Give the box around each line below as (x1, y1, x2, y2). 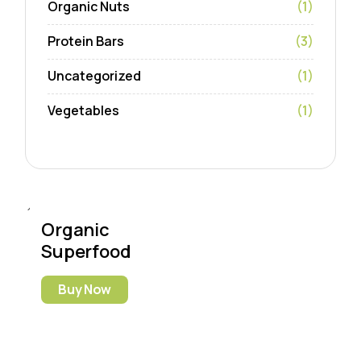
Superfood (41, 239, 131, 264)
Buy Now (58, 280, 112, 299)
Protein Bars (48, 32, 125, 51)
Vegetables (48, 102, 120, 120)
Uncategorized (48, 67, 142, 85)
